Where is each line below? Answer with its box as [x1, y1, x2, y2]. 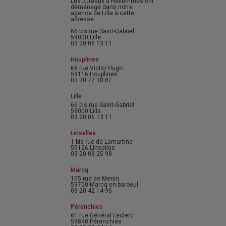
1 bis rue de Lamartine [71, 138, 133, 146]
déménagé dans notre [71, 4, 133, 11]
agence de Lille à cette [71, 10, 135, 17]
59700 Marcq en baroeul [71, 181, 139, 189]
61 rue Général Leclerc [71, 212, 134, 219]
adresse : [71, 16, 97, 23]
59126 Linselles [71, 144, 116, 152]
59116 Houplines [71, 71, 118, 78]
